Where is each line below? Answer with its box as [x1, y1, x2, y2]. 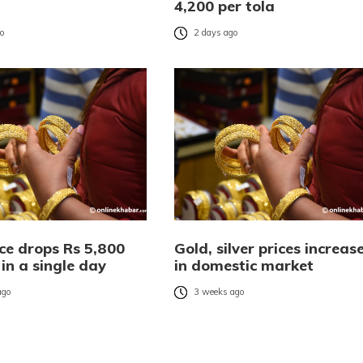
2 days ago [193, 27, 238, 39]
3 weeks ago [193, 286, 245, 298]
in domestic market [173, 256, 314, 275]
